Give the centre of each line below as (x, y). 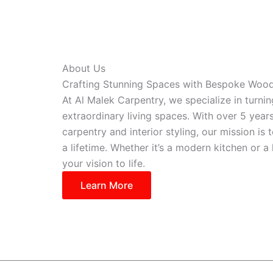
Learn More (107, 185)
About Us (84, 68)
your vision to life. (104, 163)
